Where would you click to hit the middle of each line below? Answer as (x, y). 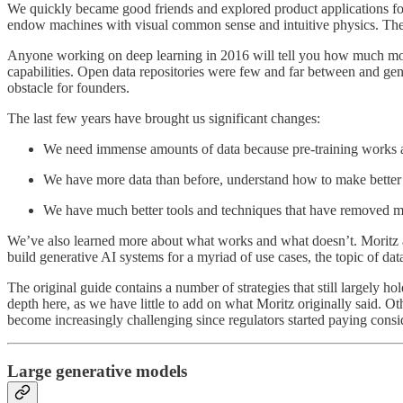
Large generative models (97, 371)
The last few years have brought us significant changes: (164, 119)
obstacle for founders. (68, 88)
